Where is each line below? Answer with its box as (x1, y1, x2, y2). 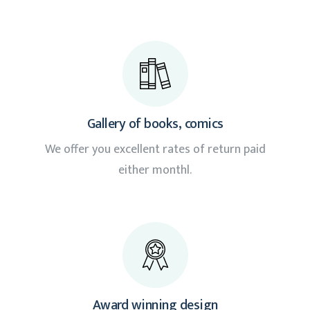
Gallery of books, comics (86, 112, 224, 136)
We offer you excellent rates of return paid (44, 139, 266, 161)
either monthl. (118, 160, 192, 181)
